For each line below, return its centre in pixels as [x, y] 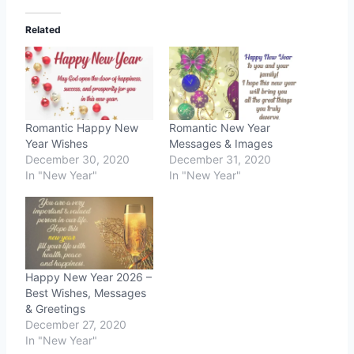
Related [43, 30]
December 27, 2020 [76, 325]
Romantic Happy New [82, 127]
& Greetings [55, 309]
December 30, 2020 [77, 159]
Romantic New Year [220, 127]
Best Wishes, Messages [86, 293]
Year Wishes [56, 143]
